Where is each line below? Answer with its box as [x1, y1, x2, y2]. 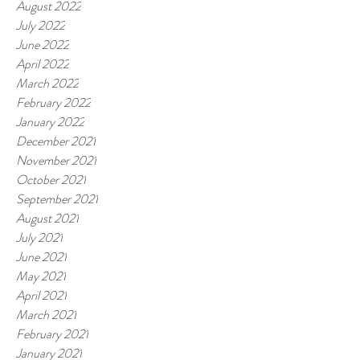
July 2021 [16, 228, 63, 247]
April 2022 [16, 55, 69, 73]
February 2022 [16, 93, 91, 112]
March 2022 [16, 74, 79, 92]
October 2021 [16, 170, 86, 189]
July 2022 [16, 16, 65, 35]
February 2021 [16, 325, 88, 343]
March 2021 [16, 305, 76, 324]
